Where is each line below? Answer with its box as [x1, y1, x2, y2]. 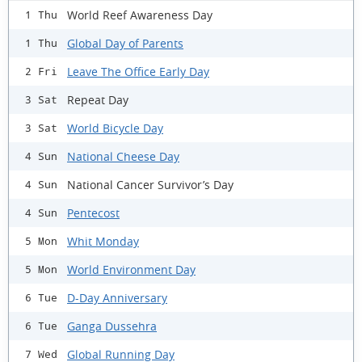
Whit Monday [67, 233, 139, 249]
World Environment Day [67, 261, 196, 277]
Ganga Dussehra [67, 318, 157, 334]
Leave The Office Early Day [67, 63, 209, 79]
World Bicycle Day [67, 120, 163, 136]
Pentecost [67, 204, 120, 221]
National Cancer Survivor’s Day [67, 176, 234, 192]
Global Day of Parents [67, 35, 183, 51]
